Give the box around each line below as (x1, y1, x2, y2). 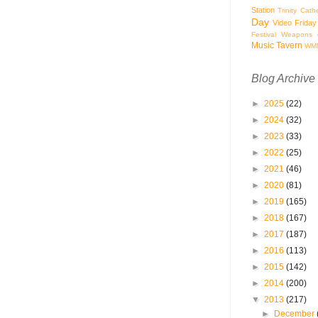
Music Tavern (251, 40, 302, 50)
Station (251, 5, 275, 14)
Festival (251, 30, 276, 38)
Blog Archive (251, 72, 315, 84)
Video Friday (272, 18, 317, 27)
